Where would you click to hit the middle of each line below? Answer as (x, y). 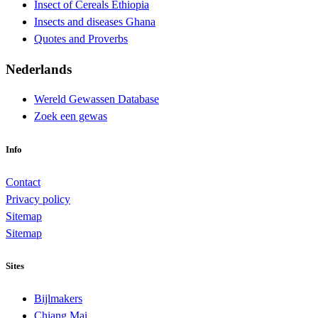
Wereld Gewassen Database (97, 99)
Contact (23, 182)
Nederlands (39, 69)
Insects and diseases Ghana (95, 22)
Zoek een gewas (71, 116)
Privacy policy (38, 199)
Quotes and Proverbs (81, 39)
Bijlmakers (58, 299)
